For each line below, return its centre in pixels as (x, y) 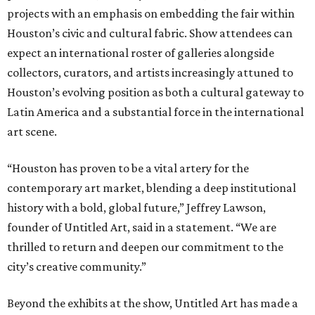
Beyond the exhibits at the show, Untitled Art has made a (153, 303)
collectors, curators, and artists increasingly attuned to (150, 73)
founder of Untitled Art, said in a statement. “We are (142, 227)
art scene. (32, 132)
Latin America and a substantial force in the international (155, 112)
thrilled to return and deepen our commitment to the (145, 247)
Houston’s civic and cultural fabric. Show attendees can (150, 33)
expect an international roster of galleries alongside (141, 53)
